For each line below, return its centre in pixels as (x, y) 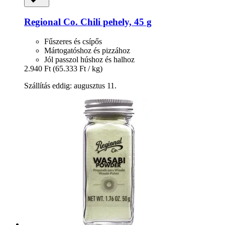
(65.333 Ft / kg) (78, 68)
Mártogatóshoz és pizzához (87, 50)
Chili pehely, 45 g (115, 22)
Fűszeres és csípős (73, 41)
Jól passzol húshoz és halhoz (89, 59)
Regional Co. (51, 22)
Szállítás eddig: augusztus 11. (70, 85)
